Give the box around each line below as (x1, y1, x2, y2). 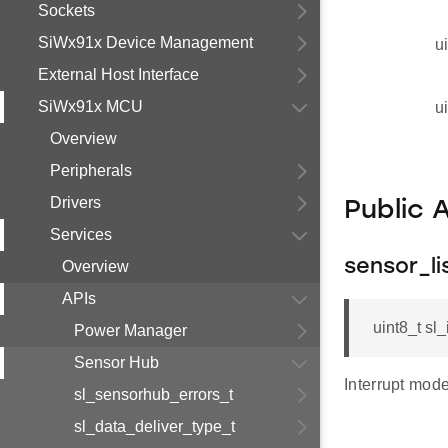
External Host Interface (38, 66, 199, 83)
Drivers (50, 194, 101, 211)
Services (50, 226, 112, 243)
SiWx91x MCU (38, 98, 143, 115)
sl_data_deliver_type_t (74, 418, 235, 435)
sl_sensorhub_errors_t (74, 386, 233, 403)
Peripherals (50, 162, 132, 179)
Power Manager (74, 322, 187, 339)
